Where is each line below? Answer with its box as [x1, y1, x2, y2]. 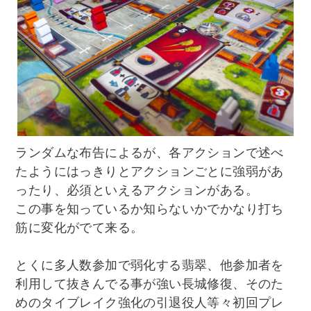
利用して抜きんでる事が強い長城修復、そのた [15, 276, 284, 291]
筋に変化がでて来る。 [15, 220, 144, 235]
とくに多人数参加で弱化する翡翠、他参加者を [15, 258, 284, 272]
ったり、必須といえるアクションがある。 [15, 183, 259, 197]
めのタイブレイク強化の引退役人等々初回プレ [15, 295, 284, 310]
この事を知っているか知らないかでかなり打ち [15, 201, 284, 216]
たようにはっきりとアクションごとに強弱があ [15, 164, 284, 178]
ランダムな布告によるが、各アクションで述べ [15, 145, 284, 160]
